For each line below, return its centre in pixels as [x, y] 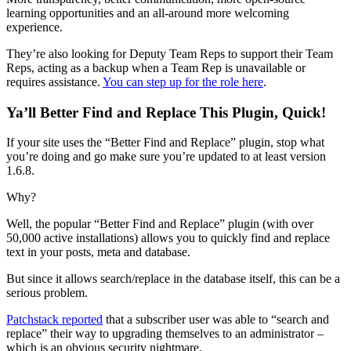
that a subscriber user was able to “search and [216, 320]
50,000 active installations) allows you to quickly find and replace [168, 238]
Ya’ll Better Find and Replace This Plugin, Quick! [166, 112]
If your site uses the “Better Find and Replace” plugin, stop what [165, 143]
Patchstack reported [54, 320]
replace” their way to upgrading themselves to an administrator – [165, 334]
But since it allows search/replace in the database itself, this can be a [173, 279]
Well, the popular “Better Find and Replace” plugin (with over [160, 224]
